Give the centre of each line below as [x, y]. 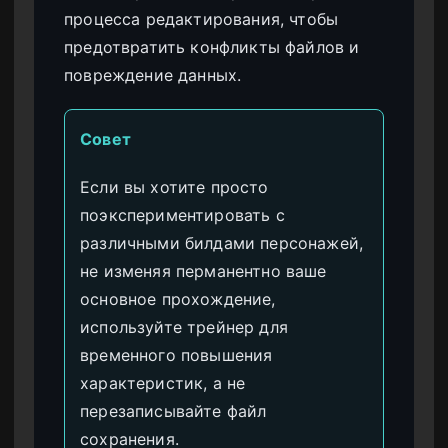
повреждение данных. [153, 75]
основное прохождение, [178, 299]
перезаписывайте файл [173, 411]
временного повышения [176, 355]
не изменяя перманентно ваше [203, 271]
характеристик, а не [163, 383]
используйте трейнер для [184, 327]
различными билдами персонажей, [222, 243]
